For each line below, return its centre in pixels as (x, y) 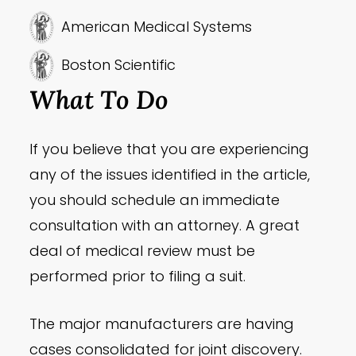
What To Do (99, 100)
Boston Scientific (119, 65)
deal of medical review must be (143, 251)
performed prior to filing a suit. (138, 277)
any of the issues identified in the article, (170, 175)
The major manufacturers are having (162, 324)
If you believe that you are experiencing (170, 149)
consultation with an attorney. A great (165, 226)
